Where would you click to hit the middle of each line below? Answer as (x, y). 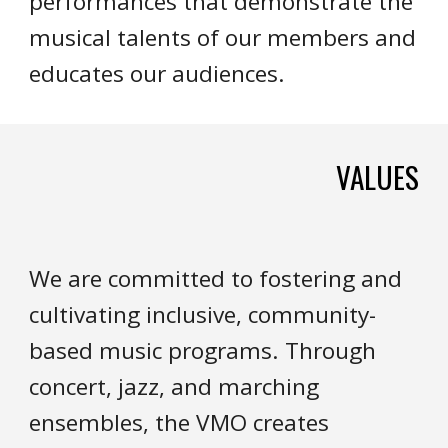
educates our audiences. (157, 73)
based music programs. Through (203, 350)
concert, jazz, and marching (174, 386)
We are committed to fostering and (216, 278)
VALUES (377, 176)
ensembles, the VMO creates (179, 422)
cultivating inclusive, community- (203, 314)
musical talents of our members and (223, 37)
